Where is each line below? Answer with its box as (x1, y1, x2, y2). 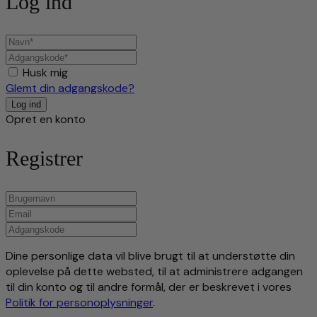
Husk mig (23, 64, 68, 80)
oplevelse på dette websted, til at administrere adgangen (6, 264, 303, 279)
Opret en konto (6, 111, 86, 127)
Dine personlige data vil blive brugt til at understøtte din (6, 248, 295, 264)
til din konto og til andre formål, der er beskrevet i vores (6, 279, 292, 295)
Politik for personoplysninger (6, 295, 153, 311)
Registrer (6, 146, 83, 171)
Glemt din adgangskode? (6, 80, 134, 96)
